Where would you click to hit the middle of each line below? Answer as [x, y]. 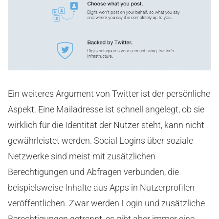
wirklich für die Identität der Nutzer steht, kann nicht [106, 125]
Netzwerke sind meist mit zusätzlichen [82, 156]
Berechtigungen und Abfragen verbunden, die [93, 172]
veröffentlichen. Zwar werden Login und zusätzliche [106, 203]
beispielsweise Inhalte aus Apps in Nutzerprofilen [101, 187]
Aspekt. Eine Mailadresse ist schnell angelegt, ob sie [106, 109]
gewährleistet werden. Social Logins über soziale [100, 140]
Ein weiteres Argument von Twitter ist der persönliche [109, 93]
